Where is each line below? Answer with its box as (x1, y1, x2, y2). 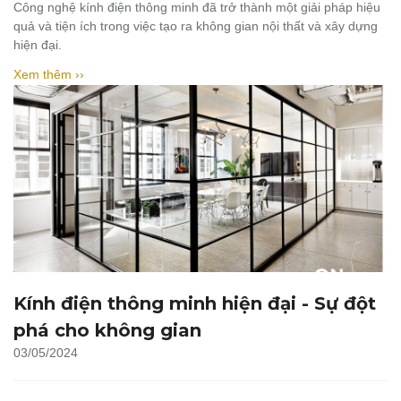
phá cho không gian (13, 320, 201, 341)
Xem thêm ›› (13, 67, 84, 81)
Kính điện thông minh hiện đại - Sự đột (13, 293, 376, 314)
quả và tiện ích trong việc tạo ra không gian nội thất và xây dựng (13, 19, 378, 33)
